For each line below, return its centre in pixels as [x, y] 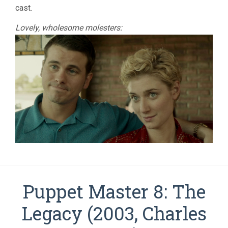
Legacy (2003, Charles [114, 213]
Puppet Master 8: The [114, 191]
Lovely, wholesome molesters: [69, 27]
